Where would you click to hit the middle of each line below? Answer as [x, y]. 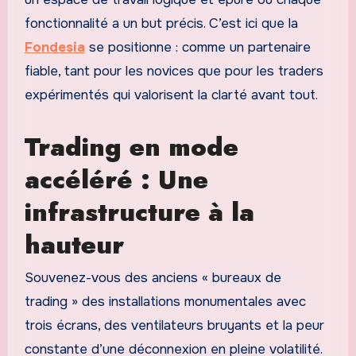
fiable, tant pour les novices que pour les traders [174, 71]
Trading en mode [131, 147]
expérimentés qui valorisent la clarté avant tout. [171, 95]
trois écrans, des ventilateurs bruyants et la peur [174, 326]
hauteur [74, 244]
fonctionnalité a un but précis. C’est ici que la [161, 23]
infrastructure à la [139, 212]
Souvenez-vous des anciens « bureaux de [153, 278]
